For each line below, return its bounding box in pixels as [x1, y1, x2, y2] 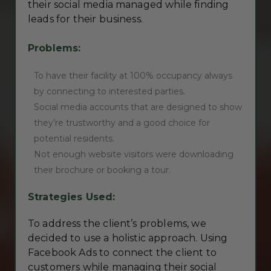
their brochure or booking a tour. [33, 165, 171, 175]
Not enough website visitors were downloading [33, 149, 233, 160]
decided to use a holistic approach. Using [27, 232, 228, 244]
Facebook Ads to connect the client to [27, 247, 217, 258]
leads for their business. [27, 13, 143, 25]
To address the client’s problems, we [27, 218, 206, 229]
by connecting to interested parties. [33, 86, 185, 97]
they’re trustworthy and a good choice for [33, 117, 210, 128]
